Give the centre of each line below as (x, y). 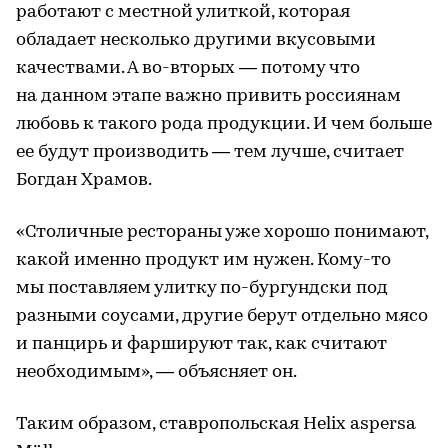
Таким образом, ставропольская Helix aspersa (216, 424)
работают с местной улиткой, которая (183, 12)
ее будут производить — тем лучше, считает (210, 152)
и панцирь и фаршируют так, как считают (201, 344)
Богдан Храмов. (84, 180)
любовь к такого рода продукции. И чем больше (224, 124)
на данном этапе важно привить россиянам (208, 96)
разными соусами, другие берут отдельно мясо (222, 316)
